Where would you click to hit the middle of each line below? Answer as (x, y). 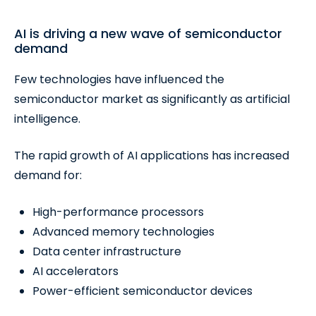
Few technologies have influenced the (119, 79)
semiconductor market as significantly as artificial (152, 99)
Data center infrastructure (107, 251)
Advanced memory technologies (123, 232)
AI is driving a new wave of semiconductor (148, 34)
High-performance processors (118, 212)
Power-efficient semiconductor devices (142, 291)
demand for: (48, 175)
